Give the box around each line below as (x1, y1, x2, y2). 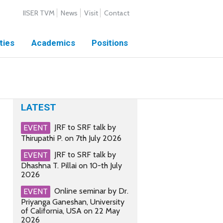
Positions (92, 38, 128, 48)
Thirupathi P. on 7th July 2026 (21, 133, 121, 143)
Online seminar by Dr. (54, 186, 128, 196)
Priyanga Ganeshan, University (21, 197, 124, 207)
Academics (31, 38, 75, 48)
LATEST (21, 101, 56, 113)
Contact (104, 8, 130, 17)
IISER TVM (23, 8, 55, 17)
